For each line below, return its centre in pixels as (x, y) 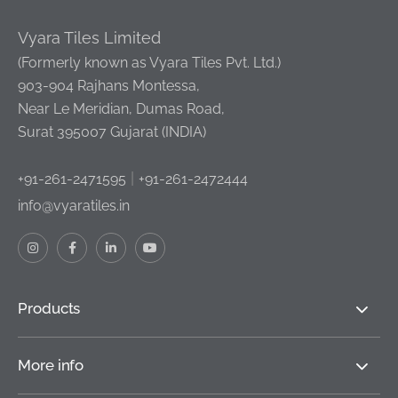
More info (51, 366)
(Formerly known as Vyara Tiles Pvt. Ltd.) (149, 63)
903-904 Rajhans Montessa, (109, 86)
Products (49, 309)
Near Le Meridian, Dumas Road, (121, 109)
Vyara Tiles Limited (89, 38)
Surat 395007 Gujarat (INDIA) (112, 132)
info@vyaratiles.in (74, 206)
